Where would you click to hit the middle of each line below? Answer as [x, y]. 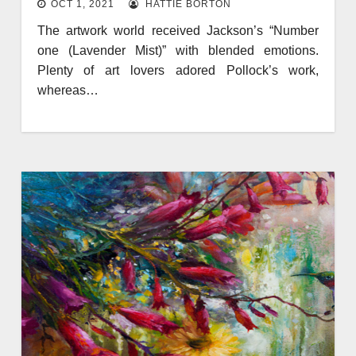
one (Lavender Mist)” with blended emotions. [178, 50]
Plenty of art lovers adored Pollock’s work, [178, 70]
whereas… [68, 90]
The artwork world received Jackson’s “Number [178, 30]
